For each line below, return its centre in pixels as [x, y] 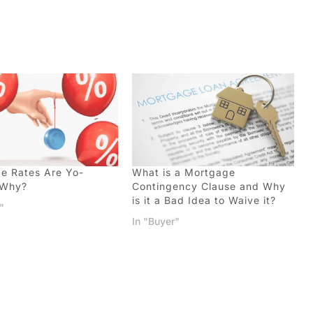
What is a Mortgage [184, 173]
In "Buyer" [156, 221]
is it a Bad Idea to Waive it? [204, 201]
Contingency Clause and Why [209, 187]
